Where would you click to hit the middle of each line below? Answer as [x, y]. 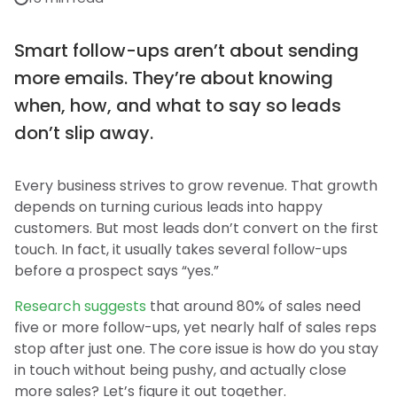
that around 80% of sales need [253, 306]
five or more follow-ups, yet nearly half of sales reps [195, 327]
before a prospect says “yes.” [117, 271]
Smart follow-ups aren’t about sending [187, 51]
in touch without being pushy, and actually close [180, 370]
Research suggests [80, 306]
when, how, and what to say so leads [178, 105]
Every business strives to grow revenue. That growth [196, 186]
